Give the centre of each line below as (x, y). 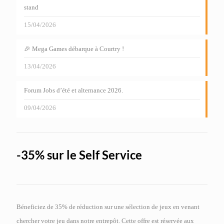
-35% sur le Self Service (79, 155)
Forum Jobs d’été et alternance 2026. (73, 90)
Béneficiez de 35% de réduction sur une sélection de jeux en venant (108, 207)
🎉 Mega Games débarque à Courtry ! (74, 49)
